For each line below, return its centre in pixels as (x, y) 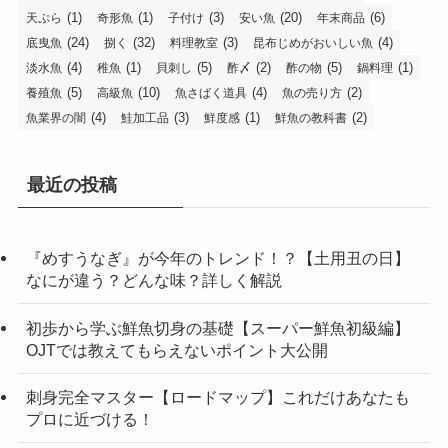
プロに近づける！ (89, 418)
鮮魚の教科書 (310, 118)
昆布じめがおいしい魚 (312, 43)
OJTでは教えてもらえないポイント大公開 (176, 349)
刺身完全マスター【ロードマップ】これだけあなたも (217, 396)
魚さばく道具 (210, 93)
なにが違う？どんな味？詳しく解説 (153, 280)
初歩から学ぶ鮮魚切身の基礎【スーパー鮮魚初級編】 (217, 327)
